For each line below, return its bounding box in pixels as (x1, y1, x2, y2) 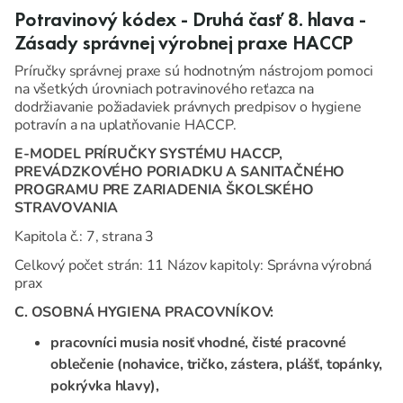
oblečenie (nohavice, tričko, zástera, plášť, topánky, (50, 354, 382, 375)
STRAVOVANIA (14, 198, 119, 219)
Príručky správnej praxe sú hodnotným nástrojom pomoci (14, 61, 373, 82)
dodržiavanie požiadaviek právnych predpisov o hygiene (14, 97, 362, 118)
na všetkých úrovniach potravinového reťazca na (14, 79, 314, 100)
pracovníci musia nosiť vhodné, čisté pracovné (50, 333, 346, 354)
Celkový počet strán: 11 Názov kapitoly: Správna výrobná (14, 255, 372, 276)
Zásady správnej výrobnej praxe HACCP (14, 31, 354, 57)
